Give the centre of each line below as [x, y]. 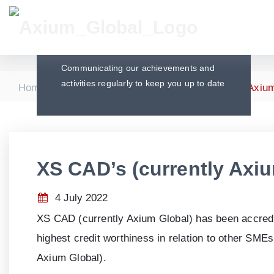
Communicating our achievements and [138, 68]
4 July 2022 [80, 198]
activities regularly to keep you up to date [143, 83]
